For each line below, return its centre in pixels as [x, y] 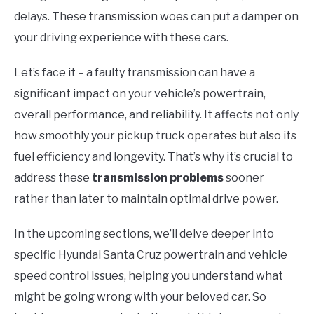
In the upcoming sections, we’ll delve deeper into [144, 234]
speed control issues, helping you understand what [149, 276]
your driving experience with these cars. [121, 38]
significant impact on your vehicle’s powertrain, [140, 94]
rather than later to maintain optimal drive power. [146, 199]
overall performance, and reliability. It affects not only [156, 115]
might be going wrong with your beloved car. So [140, 297]
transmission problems [158, 178]
